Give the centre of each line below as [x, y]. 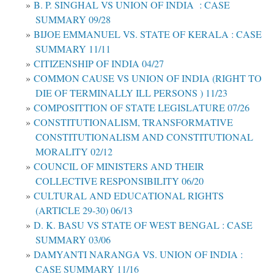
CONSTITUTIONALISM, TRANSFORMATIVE [133, 122]
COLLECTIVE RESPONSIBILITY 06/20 [120, 180]
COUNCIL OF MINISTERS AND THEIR [119, 166]
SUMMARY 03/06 [73, 239]
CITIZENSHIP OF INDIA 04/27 [99, 63]
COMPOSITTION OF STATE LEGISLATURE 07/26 [142, 107]
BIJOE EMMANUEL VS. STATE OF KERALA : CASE [148, 34]
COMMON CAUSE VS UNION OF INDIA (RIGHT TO [148, 78]
